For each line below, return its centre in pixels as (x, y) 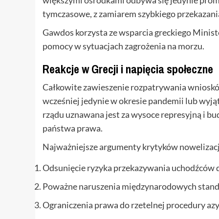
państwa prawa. (73, 128)
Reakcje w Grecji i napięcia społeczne (128, 69)
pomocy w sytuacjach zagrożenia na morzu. (123, 46)
